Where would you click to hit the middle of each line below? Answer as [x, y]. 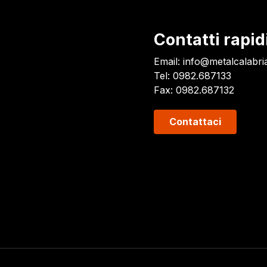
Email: [168, 61]
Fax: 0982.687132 [194, 90]
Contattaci [195, 122]
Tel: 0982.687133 [193, 75]
